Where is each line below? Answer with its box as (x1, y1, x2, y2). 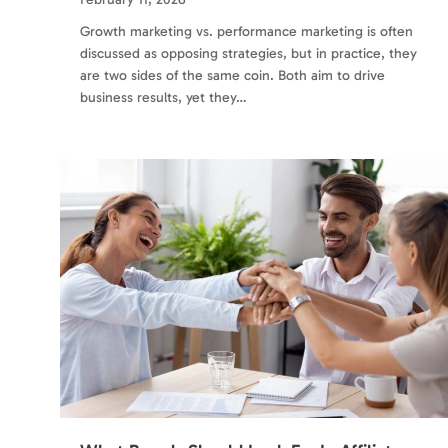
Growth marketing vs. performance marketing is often (80, 23, 413, 41)
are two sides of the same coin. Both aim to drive (80, 67, 385, 85)
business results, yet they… (80, 89, 247, 107)
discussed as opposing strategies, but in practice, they (80, 45, 417, 63)
